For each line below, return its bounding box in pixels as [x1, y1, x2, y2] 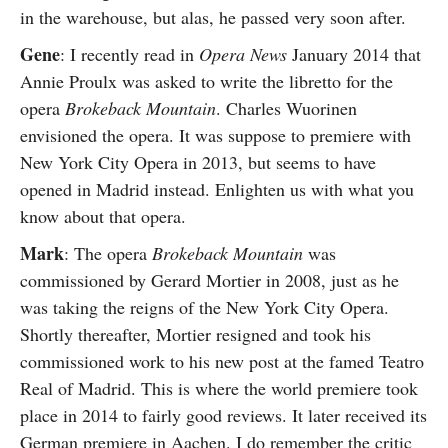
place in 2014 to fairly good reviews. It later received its [20, 403, 427, 427]
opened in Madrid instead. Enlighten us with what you [20, 177, 414, 201]
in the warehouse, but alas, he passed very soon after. [20, 5, 406, 29]
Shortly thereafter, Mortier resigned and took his [20, 322, 371, 346]
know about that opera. [20, 204, 192, 228]
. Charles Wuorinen [216, 96, 357, 120]
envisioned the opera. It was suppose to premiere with [20, 123, 411, 147]
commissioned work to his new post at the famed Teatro [20, 349, 424, 373]
